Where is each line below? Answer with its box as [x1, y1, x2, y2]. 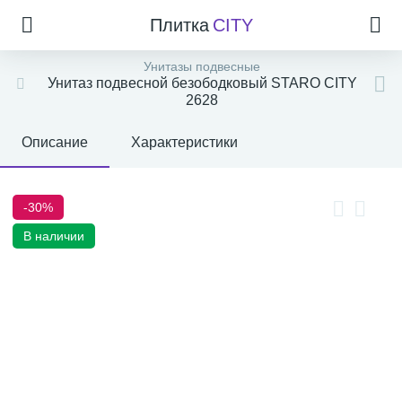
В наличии [23, 229, 84, 243]
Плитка [149, 15, 209, 35]
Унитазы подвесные [144, 59, 260, 74]
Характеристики [131, 135, 238, 150]
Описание [22, 135, 88, 150]
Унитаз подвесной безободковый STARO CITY [47, 75, 357, 91]
